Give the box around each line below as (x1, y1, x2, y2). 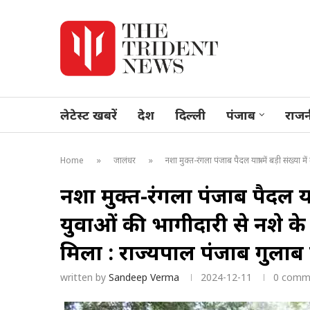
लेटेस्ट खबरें (60, 106, 117, 123)
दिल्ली (175, 106, 206, 123)
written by (60, 270, 109, 284)
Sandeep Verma (109, 270, 179, 284)
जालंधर (113, 154, 136, 166)
